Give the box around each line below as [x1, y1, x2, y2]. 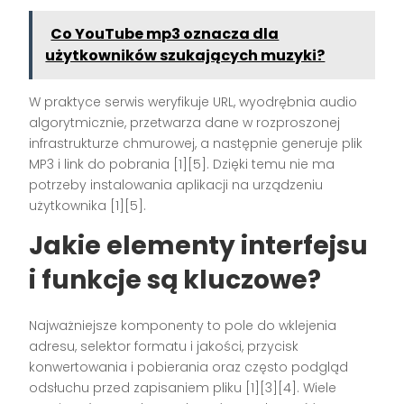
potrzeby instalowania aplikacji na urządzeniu [29, 176, 324, 195]
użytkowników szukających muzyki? [45, 45, 326, 67]
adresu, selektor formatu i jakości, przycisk [29, 337, 299, 356]
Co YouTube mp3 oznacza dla [50, 23, 280, 45]
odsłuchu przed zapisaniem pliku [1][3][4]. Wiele [29, 379, 337, 398]
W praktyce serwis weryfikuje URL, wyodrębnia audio [29, 93, 358, 112]
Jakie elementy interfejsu [29, 228, 369, 264]
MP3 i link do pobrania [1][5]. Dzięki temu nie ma [29, 155, 335, 174]
